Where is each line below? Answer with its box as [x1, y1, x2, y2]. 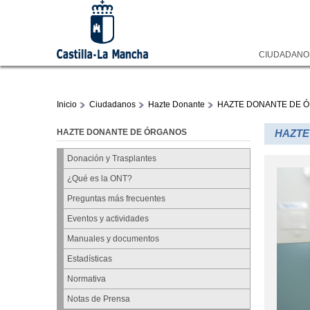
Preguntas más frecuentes [66, 194, 165, 204]
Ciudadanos [89, 100, 136, 109]
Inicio [57, 100, 77, 109]
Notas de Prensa [66, 294, 130, 304]
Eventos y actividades [66, 214, 149, 224]
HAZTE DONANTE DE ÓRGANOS [57, 127, 187, 137]
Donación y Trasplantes [66, 154, 156, 164]
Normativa [66, 274, 106, 284]
